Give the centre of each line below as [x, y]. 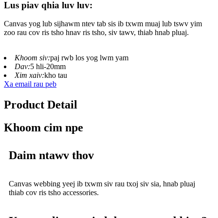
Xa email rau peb [30, 84]
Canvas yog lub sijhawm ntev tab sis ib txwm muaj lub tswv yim [103, 24]
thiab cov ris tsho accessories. [54, 192]
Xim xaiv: [29, 75]
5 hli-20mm [48, 67]
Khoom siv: [32, 58]
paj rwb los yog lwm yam [89, 58]
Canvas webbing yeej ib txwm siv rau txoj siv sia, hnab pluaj [102, 183]
